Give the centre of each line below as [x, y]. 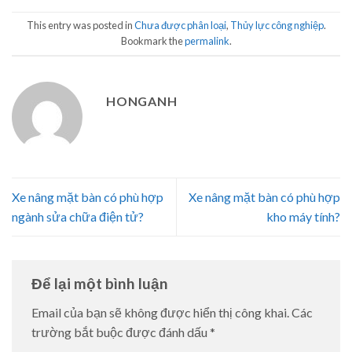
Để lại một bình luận [101, 283]
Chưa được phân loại [180, 26]
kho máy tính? [303, 217]
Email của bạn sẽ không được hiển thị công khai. [160, 313]
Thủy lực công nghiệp [277, 26]
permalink [207, 41]
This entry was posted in [80, 26]
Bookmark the [152, 41]
